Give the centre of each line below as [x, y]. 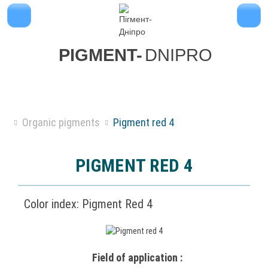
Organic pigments [61, 122]
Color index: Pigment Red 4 [88, 204]
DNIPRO [178, 55]
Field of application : [137, 258]
